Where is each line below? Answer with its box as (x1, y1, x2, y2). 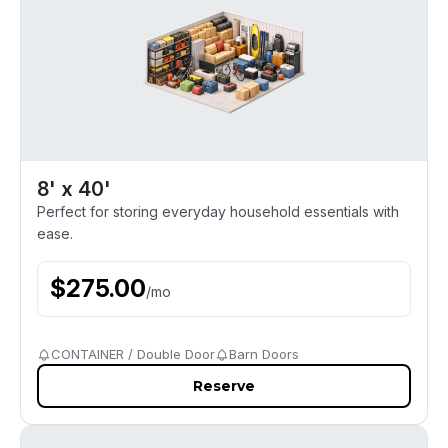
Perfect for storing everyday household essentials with (37, 203, 399, 220)
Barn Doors (229, 346, 299, 362)
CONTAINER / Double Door (51, 346, 215, 362)
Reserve (193, 377, 255, 395)
